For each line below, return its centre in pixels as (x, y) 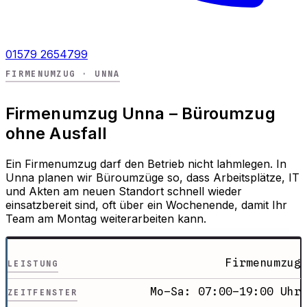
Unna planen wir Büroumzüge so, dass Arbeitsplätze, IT (152, 178)
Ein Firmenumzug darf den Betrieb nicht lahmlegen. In (146, 164)
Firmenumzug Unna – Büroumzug (140, 114)
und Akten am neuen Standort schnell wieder (124, 192)
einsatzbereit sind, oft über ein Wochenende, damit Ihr (146, 205)
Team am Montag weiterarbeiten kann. (106, 219)
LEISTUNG (33, 264)
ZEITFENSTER (43, 293)
